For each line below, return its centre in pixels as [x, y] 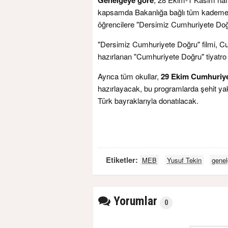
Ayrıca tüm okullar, [129, 76]
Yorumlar [134, 201]
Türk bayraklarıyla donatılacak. [148, 100]
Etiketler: [123, 160]
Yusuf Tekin [184, 160]
